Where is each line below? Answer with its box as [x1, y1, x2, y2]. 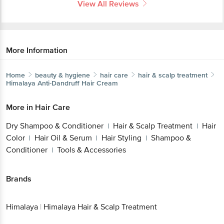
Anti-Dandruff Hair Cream [37, 47, 118, 56]
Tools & [132, 113, 157, 123]
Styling [6, 113, 30, 123]
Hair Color [51, 101, 86, 111]
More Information [6, 5, 67, 16]
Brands [6, 154, 31, 164]
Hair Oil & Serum [95, 101, 153, 111]
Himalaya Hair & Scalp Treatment [43, 182, 157, 192]
